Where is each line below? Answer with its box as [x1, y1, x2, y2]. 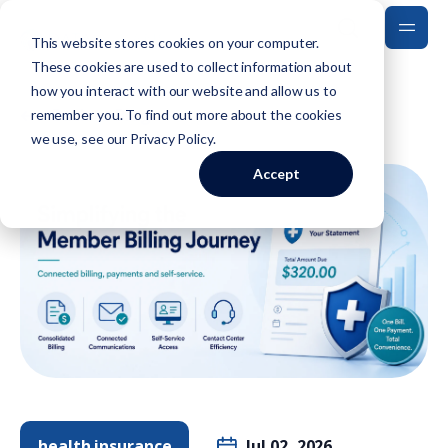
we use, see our [30, 129, 131, 147]
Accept [252, 164, 300, 182]
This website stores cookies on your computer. [30, 33, 320, 51]
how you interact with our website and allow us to [30, 81, 337, 99]
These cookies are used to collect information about [30, 57, 352, 75]
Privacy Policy [130, 129, 213, 147]
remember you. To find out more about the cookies [30, 105, 342, 123]
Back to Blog [51, 104, 151, 126]
